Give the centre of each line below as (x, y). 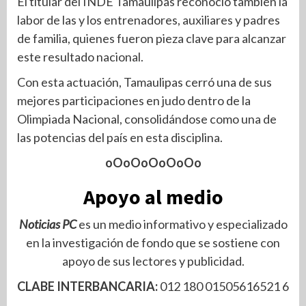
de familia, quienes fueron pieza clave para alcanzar (152, 39)
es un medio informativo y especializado (182, 224)
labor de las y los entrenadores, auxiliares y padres (149, 20)
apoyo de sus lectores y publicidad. (153, 261)
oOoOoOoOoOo (153, 163)
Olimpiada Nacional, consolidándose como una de (147, 119)
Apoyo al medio (153, 197)
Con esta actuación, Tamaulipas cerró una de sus (144, 82)
